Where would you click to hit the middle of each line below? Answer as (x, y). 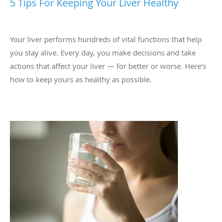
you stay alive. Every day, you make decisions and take (103, 39)
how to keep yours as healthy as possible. (81, 66)
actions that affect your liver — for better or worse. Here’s (108, 52)
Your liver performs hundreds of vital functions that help (106, 26)
